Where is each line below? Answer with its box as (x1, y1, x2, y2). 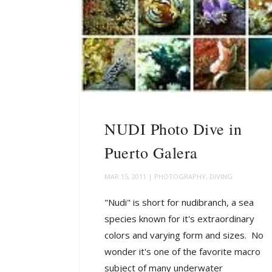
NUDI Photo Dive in (104, 118, 242, 140)
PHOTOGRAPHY (154, 172, 206, 182)
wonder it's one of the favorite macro (104, 245, 260, 258)
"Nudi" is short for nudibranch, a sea (104, 196, 254, 209)
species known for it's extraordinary (104, 212, 254, 225)
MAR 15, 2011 (104, 172, 146, 182)
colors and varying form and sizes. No (104, 229, 263, 242)
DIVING (209, 172, 233, 182)
